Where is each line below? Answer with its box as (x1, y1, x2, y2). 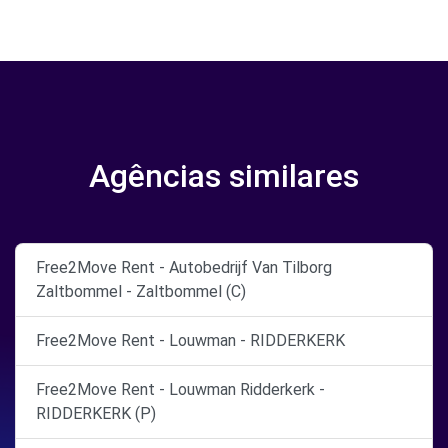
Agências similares (89, 157, 359, 195)
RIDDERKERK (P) (36, 404, 156, 423)
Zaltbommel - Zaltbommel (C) (36, 282, 246, 301)
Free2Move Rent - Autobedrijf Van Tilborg (36, 258, 332, 277)
